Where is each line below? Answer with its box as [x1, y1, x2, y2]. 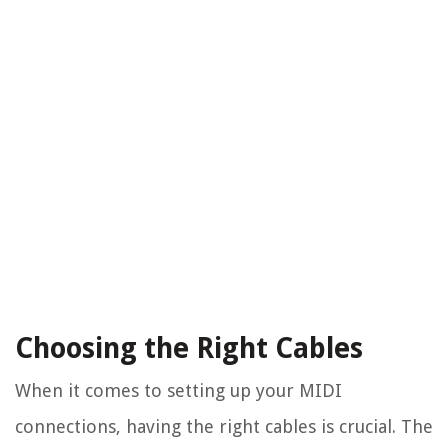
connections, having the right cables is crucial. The [15, 416, 433, 438]
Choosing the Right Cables [15, 332, 363, 366]
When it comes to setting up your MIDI [15, 380, 342, 402]
